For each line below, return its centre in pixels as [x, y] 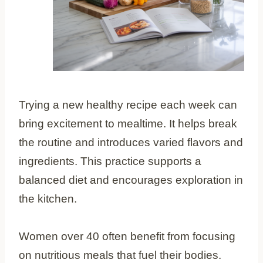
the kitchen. [48, 198]
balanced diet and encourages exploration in [131, 180]
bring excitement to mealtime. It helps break [128, 123]
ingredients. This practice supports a [110, 161]
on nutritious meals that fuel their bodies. [120, 255]
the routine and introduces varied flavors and [131, 142]
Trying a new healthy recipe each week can [128, 104]
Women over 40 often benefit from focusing [127, 236]
